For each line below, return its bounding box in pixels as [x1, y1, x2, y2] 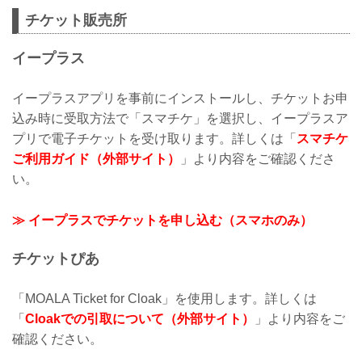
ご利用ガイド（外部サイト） [12, 152, 180, 166]
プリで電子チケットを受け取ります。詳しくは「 [12, 132, 297, 145]
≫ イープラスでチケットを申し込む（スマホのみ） [12, 213, 313, 227]
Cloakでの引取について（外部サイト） [25, 311, 255, 326]
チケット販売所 [25, 12, 127, 29]
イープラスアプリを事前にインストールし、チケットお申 [12, 91, 348, 105]
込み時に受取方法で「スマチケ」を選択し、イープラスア [12, 112, 348, 125]
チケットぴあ [12, 250, 99, 267]
